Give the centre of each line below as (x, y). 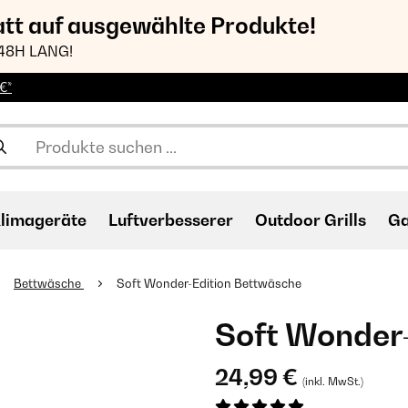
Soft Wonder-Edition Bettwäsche (209, 283)
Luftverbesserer (171, 220)
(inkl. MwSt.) (333, 382)
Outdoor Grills (311, 220)
